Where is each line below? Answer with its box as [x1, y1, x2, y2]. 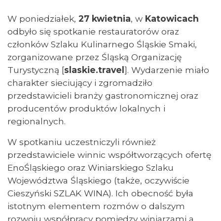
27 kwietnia [78, 13, 131, 24]
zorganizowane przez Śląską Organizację [7, 52, 182, 62]
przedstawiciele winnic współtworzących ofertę [7, 149, 211, 160]
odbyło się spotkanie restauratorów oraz [7, 26, 179, 37]
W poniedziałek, [7, 13, 78, 24]
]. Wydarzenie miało [124, 65, 209, 75]
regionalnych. [7, 116, 68, 126]
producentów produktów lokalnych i [7, 103, 165, 113]
